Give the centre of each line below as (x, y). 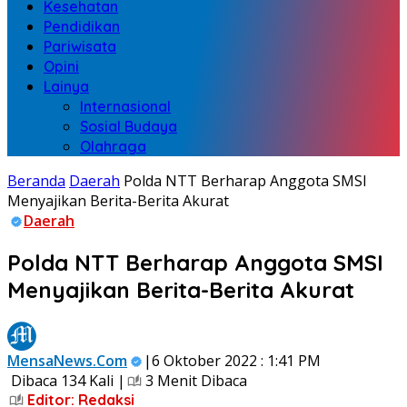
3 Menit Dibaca (194, 381)
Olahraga (113, 147)
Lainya (66, 87)
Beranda (36, 181)
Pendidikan (82, 27)
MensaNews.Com (67, 361)
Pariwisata (80, 47)
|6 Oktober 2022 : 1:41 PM (234, 361)
